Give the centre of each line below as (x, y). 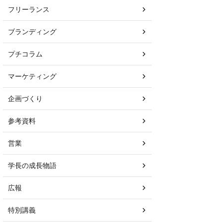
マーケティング (32, 76)
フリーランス (29, 9)
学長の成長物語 (32, 165)
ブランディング (32, 31)
